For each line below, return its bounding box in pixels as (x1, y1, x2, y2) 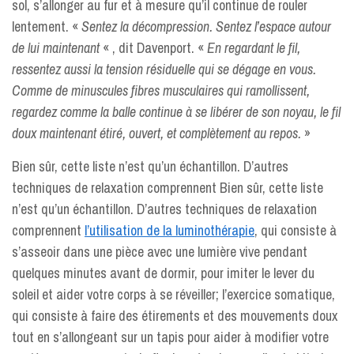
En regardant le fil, (207, 38, 300, 58)
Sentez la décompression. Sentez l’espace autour (81, 17, 331, 36)
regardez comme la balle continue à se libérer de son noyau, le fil (12, 102, 341, 122)
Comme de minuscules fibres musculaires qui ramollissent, (12, 81, 310, 100)
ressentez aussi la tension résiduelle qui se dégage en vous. (12, 59, 316, 79)
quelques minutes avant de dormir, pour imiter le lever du (12, 263, 314, 283)
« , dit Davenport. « (100, 38, 207, 58)
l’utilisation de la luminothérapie (85, 220, 254, 240)
